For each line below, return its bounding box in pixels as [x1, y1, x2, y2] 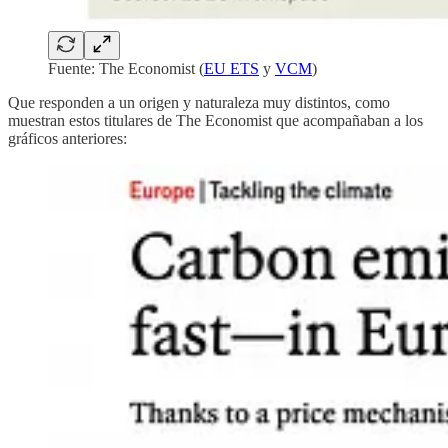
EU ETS [204, 60, 259, 78]
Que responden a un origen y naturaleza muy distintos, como [8, 94, 390, 112]
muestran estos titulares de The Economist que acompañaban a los [8, 112, 423, 130]
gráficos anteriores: [8, 130, 127, 148]
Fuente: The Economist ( [48, 60, 204, 78]
